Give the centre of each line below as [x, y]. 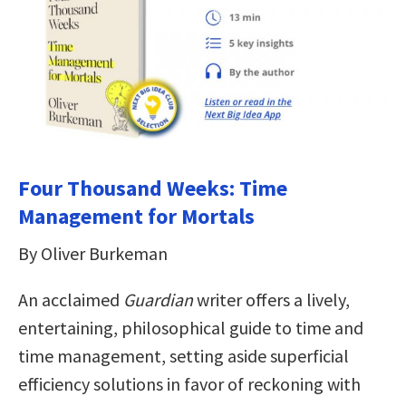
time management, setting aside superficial [184, 356]
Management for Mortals [136, 217]
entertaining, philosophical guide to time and [191, 328]
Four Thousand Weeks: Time [153, 188]
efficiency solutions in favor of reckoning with [189, 384]
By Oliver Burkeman [93, 254]
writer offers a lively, [271, 300]
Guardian [158, 300]
